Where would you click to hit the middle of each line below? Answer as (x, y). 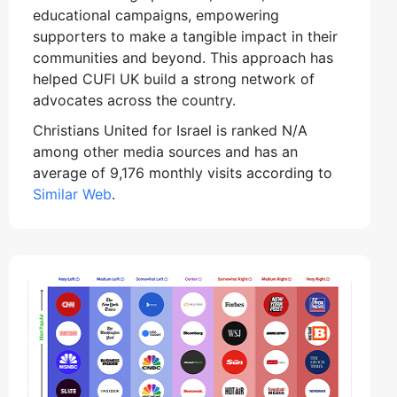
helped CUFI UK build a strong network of (174, 78)
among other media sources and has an (165, 151)
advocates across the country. (134, 100)
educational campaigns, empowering (156, 15)
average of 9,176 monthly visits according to (183, 172)
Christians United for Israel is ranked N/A (170, 130)
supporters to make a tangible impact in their (185, 36)
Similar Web (72, 194)
